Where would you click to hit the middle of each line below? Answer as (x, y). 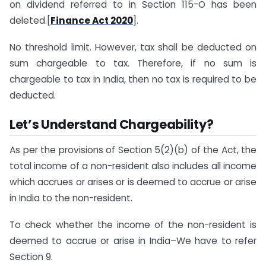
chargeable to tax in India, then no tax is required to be (133, 79)
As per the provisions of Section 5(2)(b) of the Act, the (133, 150)
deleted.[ (30, 20)
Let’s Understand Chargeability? (112, 124)
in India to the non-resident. (71, 198)
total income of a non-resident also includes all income (133, 166)
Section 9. (31, 257)
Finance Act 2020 (92, 20)
